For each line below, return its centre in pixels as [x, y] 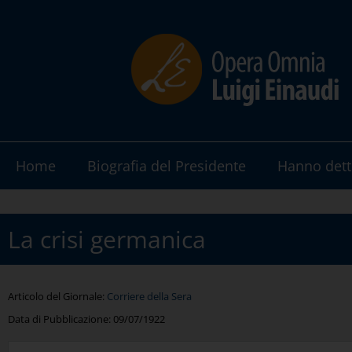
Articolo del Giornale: [57, 296]
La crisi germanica [107, 239]
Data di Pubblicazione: [60, 319]
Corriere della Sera [149, 296]
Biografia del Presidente [167, 166]
